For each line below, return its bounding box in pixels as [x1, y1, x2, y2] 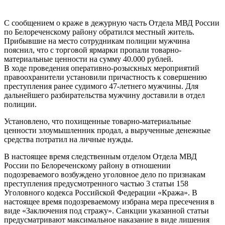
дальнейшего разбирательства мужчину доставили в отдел [4, 90, 205, 99]
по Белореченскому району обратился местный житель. [4, 27, 194, 36]
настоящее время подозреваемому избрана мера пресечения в [4, 197, 214, 206]
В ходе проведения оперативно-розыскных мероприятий [4, 63, 199, 72]
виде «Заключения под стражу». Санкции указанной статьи [4, 206, 209, 215]
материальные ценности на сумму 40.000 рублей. [4, 54, 173, 63]
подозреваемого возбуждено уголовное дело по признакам [4, 170, 205, 179]
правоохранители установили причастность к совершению [4, 72, 207, 81]
